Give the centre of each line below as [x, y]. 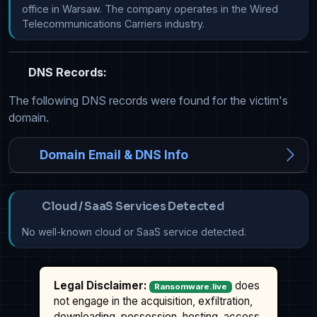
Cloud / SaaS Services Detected [133, 207]
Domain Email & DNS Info [114, 155]
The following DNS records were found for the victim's [148, 101]
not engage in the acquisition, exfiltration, [154, 301]
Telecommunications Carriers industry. [113, 24]
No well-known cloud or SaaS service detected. [134, 232]
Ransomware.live [191, 287]
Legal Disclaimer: [100, 286]
